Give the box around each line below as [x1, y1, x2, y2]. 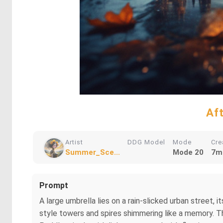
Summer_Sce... [65, 148, 120, 157]
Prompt [39, 181, 68, 190]
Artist [65, 138, 83, 146]
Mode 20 [173, 148, 204, 157]
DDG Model [127, 138, 165, 146]
